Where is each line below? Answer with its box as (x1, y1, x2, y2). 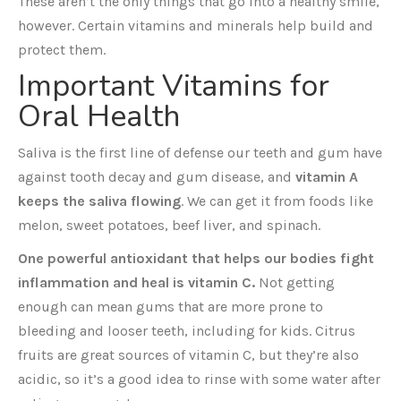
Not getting (255, 274, 335, 291)
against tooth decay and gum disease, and (18, 168, 295, 185)
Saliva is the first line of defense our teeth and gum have (18, 144, 382, 161)
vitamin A (295, 168, 358, 185)
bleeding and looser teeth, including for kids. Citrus (18, 322, 355, 339)
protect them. (18, 41, 106, 58)
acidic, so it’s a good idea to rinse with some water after (18, 371, 380, 388)
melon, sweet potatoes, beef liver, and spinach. (18, 217, 320, 234)
